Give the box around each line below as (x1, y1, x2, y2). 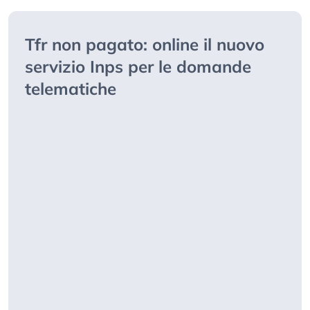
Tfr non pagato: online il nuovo (25, 34, 264, 55)
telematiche (25, 78, 116, 100)
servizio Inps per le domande (25, 56, 251, 77)
